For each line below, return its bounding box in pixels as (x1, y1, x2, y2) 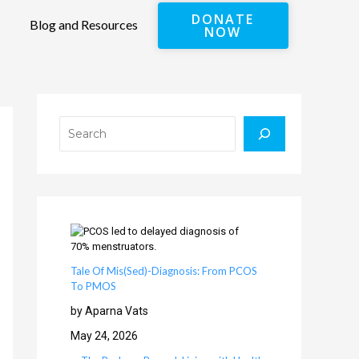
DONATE (192, 10, 255, 28)
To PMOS (71, 279, 116, 292)
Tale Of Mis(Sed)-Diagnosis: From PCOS (71, 264, 257, 277)
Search (58, 98, 95, 111)
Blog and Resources (30, 16, 139, 32)
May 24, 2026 (71, 329, 138, 342)
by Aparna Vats (71, 304, 148, 317)
